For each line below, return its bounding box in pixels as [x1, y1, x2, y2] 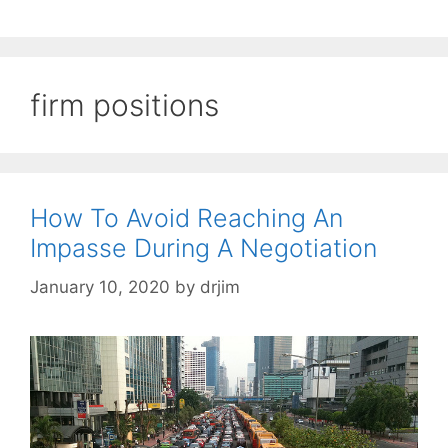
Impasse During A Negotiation [30, 233, 377, 264]
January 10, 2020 [30, 276, 170, 297]
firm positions [30, 87, 219, 124]
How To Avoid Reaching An [30, 203, 343, 234]
